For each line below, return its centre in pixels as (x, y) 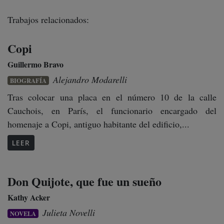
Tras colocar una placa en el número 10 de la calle (112, 97)
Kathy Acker (29, 197)
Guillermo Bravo (35, 64)
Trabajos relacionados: (48, 19)
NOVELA (23, 214)
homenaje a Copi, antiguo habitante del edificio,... (98, 124)
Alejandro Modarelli (90, 79)
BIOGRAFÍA (28, 80)
